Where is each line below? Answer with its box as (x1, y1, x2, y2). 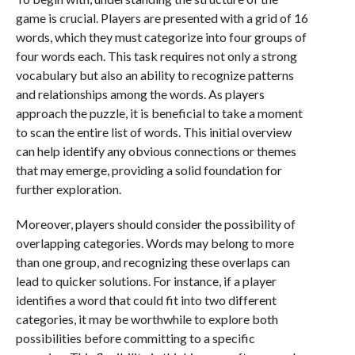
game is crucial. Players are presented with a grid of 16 (15, 10, 308, 25)
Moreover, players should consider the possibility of (15, 216, 296, 231)
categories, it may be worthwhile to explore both (15, 311, 278, 326)
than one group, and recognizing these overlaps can (15, 254, 290, 269)
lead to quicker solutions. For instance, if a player (15, 273, 277, 288)
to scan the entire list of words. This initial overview (15, 124, 292, 139)
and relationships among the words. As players (15, 86, 265, 101)
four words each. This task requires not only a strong (15, 48, 297, 63)
